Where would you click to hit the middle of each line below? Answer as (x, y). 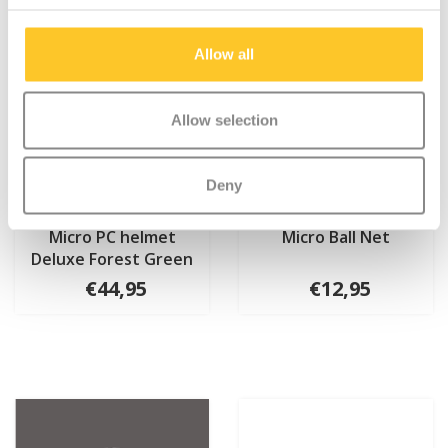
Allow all (224, 54)
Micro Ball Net (336, 237)
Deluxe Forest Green (112, 259)
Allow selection (224, 119)
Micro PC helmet (112, 237)
